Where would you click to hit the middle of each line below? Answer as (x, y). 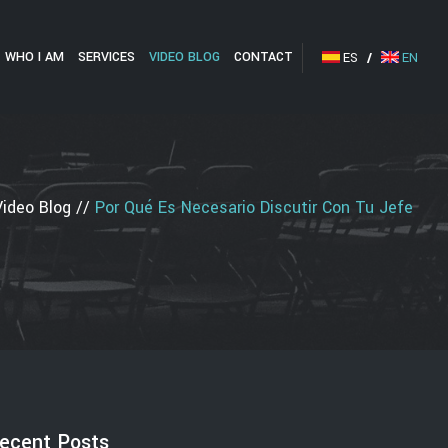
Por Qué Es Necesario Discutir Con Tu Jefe (254, 207)
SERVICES (106, 57)
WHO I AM (34, 57)
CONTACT (263, 57)
